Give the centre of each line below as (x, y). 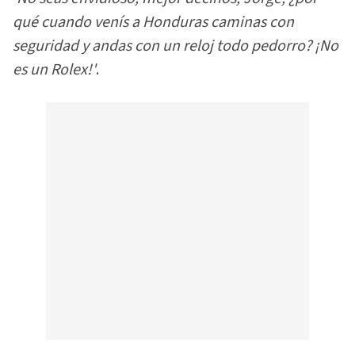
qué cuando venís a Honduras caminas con (153, 23)
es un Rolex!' (54, 70)
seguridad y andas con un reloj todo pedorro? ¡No (176, 46)
